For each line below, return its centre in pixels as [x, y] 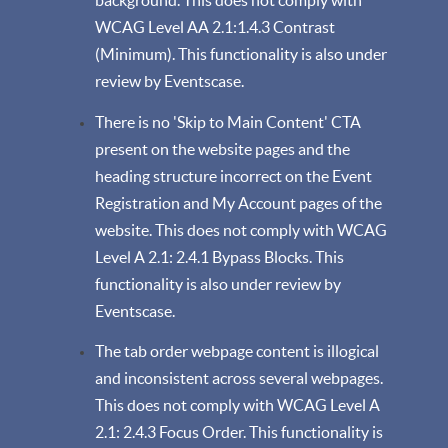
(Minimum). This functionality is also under [241, 54]
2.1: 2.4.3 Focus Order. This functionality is [239, 432]
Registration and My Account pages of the [238, 202]
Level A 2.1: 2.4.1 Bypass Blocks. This [219, 256]
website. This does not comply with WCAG [241, 229]
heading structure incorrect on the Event [233, 175]
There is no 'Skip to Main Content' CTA [228, 121]
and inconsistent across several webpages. [239, 378]
